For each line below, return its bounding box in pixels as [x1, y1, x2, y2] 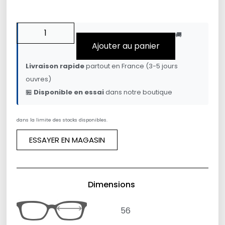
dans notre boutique [104, 87, 173, 97]
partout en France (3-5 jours [84, 61, 178, 71]
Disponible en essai [34, 87, 104, 97]
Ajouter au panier [92, 40, 160, 52]
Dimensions [87, 179, 135, 191]
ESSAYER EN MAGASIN [29, 135, 105, 146]
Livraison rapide [26, 61, 85, 71]
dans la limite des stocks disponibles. [17, 117, 108, 124]
